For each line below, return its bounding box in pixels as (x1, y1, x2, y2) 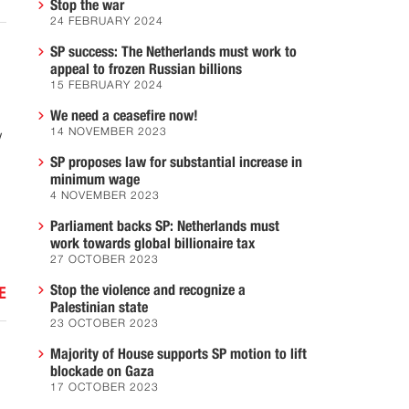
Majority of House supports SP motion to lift (50, 347, 307, 362)
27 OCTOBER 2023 (50, 255, 159, 266)
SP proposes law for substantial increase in (50, 155, 302, 170)
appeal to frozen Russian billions (50, 62, 242, 77)
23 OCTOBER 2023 (50, 319, 159, 330)
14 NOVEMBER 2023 (50, 127, 167, 138)
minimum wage (50, 173, 140, 187)
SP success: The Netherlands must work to (50, 45, 297, 59)
